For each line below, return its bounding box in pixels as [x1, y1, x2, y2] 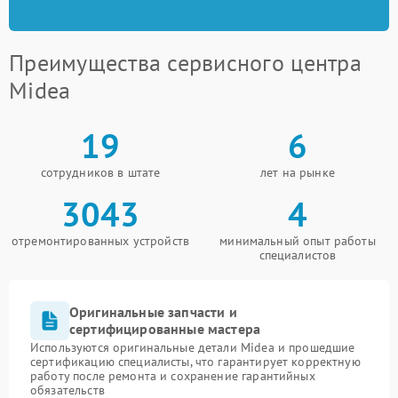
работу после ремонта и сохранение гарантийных [30, 368, 315, 384]
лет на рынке [260, 164, 335, 180]
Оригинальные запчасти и [69, 303, 237, 321]
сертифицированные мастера [69, 320, 261, 338]
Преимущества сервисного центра [9, 48, 362, 77]
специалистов [259, 247, 337, 263]
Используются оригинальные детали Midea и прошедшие [30, 339, 355, 355]
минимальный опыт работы [219, 233, 376, 249]
